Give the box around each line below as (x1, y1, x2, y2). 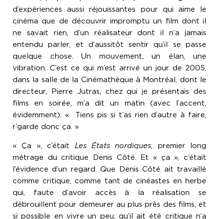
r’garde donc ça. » (13, 122, 79, 131)
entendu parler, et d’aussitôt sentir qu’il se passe (13, 40, 206, 49)
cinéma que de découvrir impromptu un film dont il (13, 17, 206, 26)
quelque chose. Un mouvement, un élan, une (13, 52, 206, 61)
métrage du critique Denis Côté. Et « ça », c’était (13, 153, 206, 162)
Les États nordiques (74, 141, 152, 151)
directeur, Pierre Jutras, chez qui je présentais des (13, 87, 206, 96)
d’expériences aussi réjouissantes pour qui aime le (13, 5, 206, 14)
